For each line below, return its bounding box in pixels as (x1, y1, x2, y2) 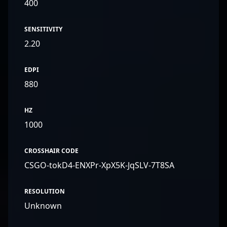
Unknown (24, 200, 62, 211)
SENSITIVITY (24, 25, 62, 33)
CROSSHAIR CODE (24, 146, 79, 155)
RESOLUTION (24, 187, 65, 196)
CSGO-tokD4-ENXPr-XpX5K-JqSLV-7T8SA (24, 160, 174, 171)
